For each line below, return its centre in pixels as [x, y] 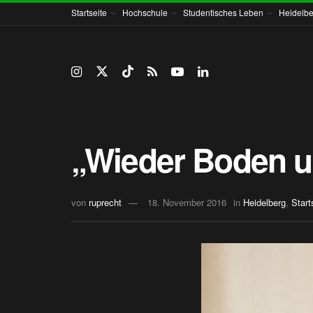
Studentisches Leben [223, 12]
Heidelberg [264, 203]
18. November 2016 [187, 203]
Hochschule [145, 12]
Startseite [89, 12]
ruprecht [105, 203]
